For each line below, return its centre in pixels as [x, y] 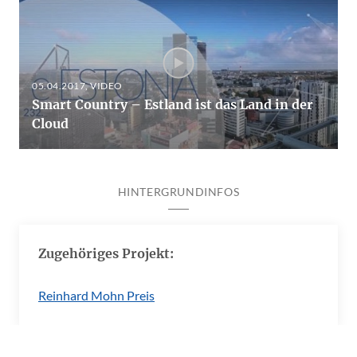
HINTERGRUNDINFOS [178, 192]
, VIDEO [104, 86]
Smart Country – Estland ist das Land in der [173, 105]
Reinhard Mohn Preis [96, 296]
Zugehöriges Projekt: [106, 254]
